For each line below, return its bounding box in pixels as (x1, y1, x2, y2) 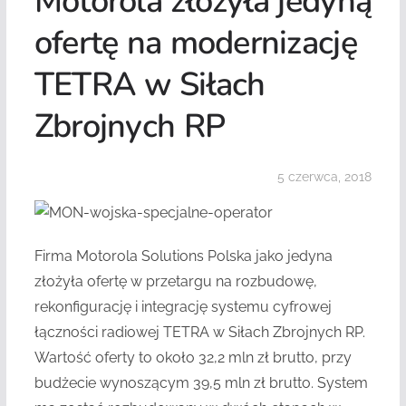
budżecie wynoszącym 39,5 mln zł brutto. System (34, 374, 368, 391)
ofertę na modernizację (34, 21, 357, 65)
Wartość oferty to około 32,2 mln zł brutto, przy (34, 349, 352, 366)
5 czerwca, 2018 (277, 169, 372, 184)
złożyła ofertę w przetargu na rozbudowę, (34, 273, 317, 290)
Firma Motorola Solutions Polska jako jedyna (34, 247, 333, 265)
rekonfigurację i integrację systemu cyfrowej (34, 298, 332, 315)
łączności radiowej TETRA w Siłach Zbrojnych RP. (34, 324, 365, 341)
